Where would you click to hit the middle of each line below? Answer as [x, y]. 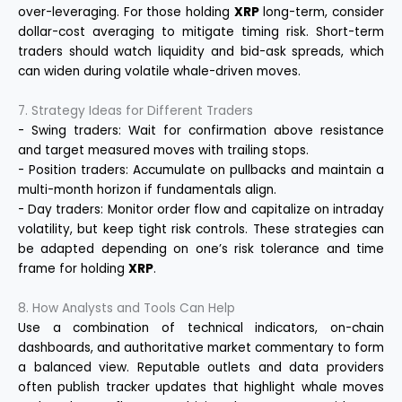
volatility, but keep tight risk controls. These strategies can [201, 229]
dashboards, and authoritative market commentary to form [201, 347]
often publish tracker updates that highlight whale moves [201, 387]
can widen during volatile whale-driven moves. [159, 71]
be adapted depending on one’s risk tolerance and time [201, 249]
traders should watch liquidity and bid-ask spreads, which [201, 51]
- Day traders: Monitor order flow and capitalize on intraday [201, 209]
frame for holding [73, 268]
